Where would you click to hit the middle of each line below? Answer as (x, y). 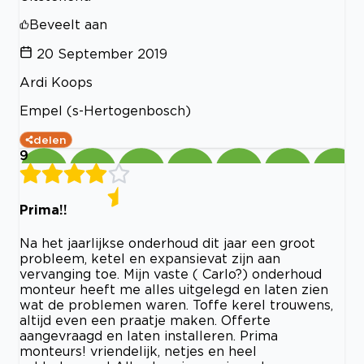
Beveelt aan (68, 24)
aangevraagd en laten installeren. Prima (149, 335)
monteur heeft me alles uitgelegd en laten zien (174, 289)
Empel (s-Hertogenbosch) (105, 110)
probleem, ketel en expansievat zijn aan (150, 258)
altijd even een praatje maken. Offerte (145, 320)
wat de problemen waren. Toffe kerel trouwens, (176, 304)
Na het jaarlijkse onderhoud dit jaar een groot (167, 243)
